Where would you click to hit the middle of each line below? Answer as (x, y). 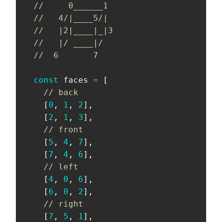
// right (63, 204)
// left (61, 166)
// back (61, 92)
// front (63, 129)
